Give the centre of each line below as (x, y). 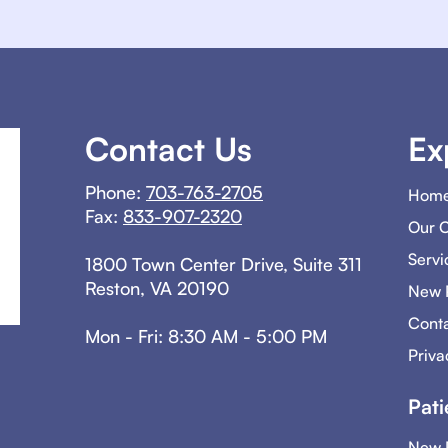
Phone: (115, 192)
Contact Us (168, 149)
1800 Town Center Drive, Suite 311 (223, 264)
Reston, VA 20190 (157, 288)
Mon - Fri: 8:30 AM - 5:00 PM (206, 336)
